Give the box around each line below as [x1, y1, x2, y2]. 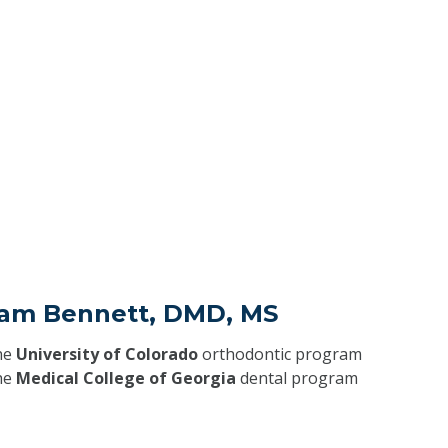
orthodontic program [197, 343, 362, 366]
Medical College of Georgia [15, 367, 236, 390]
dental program [235, 367, 358, 390]
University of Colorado [15, 343, 198, 366]
